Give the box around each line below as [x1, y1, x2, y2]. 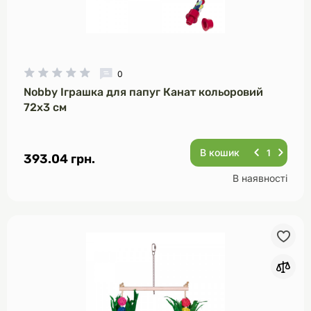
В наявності [233, 172, 287, 184]
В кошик [200, 146, 239, 158]
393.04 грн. [24, 151, 95, 167]
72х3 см [24, 101, 67, 114]
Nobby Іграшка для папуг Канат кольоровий [24, 85, 263, 99]
